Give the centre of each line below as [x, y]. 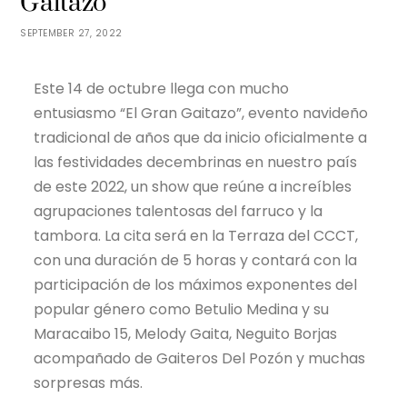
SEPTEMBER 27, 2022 [71, 34]
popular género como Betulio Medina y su [182, 310]
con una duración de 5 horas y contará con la [196, 261]
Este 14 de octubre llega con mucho [162, 89]
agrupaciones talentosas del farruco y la [179, 212]
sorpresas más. [89, 383]
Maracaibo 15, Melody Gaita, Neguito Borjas [186, 334]
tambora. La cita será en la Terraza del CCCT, [196, 236]
